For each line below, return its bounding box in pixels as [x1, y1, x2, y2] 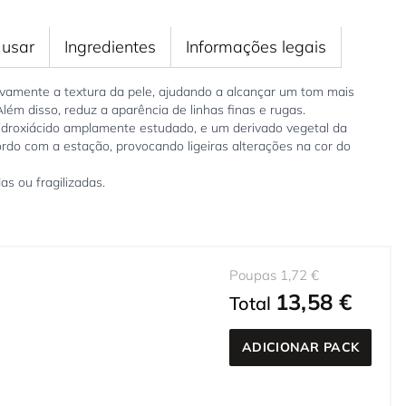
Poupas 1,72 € [229, 266, 319, 285]
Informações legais [185, 36, 326, 58]
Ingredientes [63, 36, 156, 58]
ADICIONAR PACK [242, 339, 360, 356]
